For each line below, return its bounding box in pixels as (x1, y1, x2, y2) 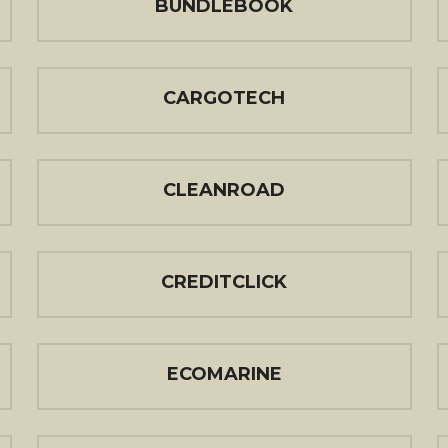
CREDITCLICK (161, 271, 287, 293)
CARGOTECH (163, 87, 285, 109)
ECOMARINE (166, 363, 282, 385)
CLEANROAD (163, 179, 285, 201)
